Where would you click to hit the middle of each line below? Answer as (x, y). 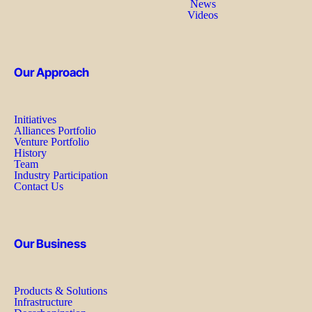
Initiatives (35, 119)
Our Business (50, 244)
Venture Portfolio (52, 141)
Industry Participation (61, 175)
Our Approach (52, 73)
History (30, 153)
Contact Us (39, 186)
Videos (203, 15)
